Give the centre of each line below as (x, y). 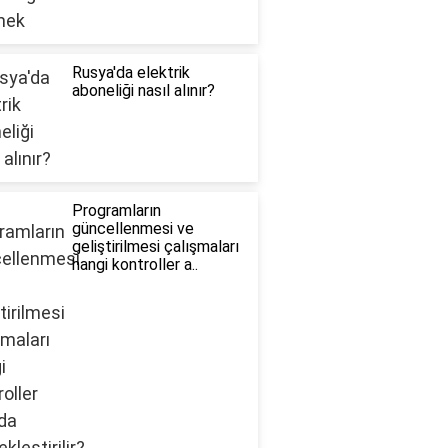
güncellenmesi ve (132, 229)
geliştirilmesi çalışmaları (155, 247)
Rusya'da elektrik (130, 73)
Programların (116, 211)
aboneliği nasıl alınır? (143, 91)
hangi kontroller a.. (134, 265)
